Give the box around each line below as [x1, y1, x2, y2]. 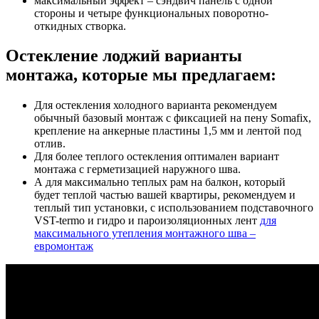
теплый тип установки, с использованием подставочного [34, 202, 313, 214]
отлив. [34, 137, 66, 150]
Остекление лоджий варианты [6, 46, 242, 66]
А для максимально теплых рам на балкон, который [34, 176, 286, 189]
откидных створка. [34, 19, 126, 32]
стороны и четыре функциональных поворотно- [34, 6, 268, 19]
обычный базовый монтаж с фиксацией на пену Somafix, [34, 112, 311, 125]
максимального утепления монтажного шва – [34, 227, 256, 240]
